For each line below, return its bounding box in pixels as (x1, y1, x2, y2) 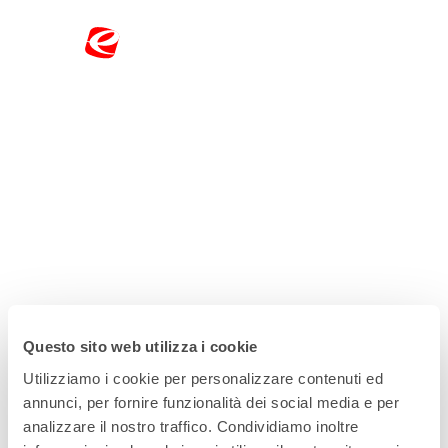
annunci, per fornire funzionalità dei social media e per (23, 393, 399, 411)
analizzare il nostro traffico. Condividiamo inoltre (23, 417, 359, 435)
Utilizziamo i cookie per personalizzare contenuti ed (23, 369, 383, 387)
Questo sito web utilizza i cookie (23, 338, 258, 355)
